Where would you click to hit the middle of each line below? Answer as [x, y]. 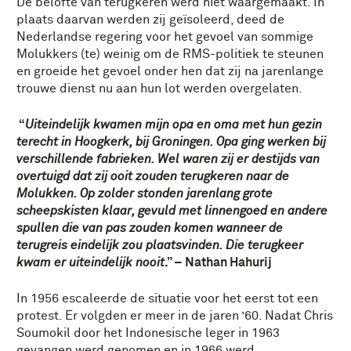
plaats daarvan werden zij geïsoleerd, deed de [150, 19]
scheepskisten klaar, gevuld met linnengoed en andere [172, 210]
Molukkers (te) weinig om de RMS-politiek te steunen [170, 54]
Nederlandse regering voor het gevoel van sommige [165, 36]
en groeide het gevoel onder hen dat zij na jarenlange [170, 71]
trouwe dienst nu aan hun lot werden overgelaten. [159, 88]
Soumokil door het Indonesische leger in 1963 [148, 333]
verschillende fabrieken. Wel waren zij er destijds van [168, 159]
